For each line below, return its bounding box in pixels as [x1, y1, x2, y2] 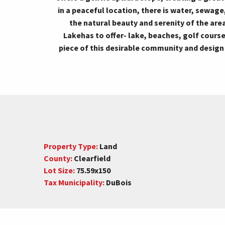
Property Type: [44, 141, 98, 151]
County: [44, 153, 72, 163]
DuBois [104, 177, 132, 187]
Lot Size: [44, 165, 75, 175]
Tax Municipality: [44, 177, 104, 187]
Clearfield [72, 153, 110, 163]
